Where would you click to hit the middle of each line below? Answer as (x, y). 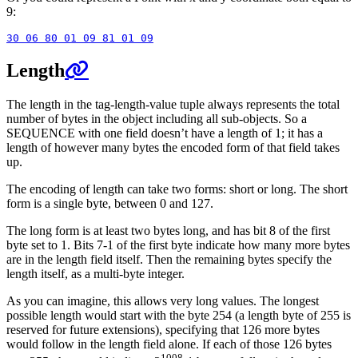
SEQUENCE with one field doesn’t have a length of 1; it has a (165, 133)
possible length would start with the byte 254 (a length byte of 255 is (179, 315)
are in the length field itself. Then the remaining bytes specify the (169, 259)
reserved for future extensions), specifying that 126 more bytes (163, 329)
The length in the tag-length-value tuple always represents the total (173, 104)
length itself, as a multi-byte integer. (95, 273)
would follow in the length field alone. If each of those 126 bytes (169, 344)
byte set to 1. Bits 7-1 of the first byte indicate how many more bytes (178, 245)
